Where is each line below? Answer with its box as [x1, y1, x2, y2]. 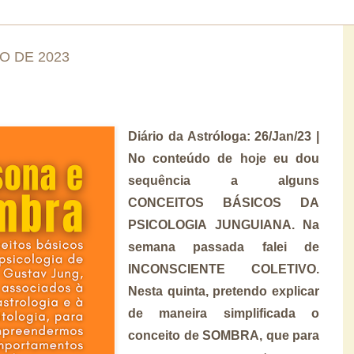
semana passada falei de [128, 239, 319, 254]
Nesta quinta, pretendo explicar [128, 284, 319, 298]
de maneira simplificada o [128, 306, 319, 320]
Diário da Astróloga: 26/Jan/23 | [128, 129, 319, 143]
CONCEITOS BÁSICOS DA [128, 195, 319, 209]
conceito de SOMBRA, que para [128, 328, 319, 342]
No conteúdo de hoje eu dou [128, 151, 319, 165]
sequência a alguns [128, 173, 319, 187]
